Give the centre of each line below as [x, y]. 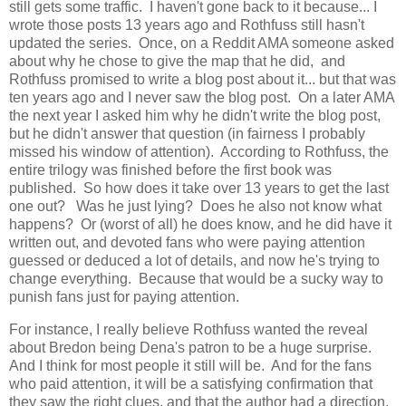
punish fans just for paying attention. [124, 297]
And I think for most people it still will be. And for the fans [190, 366]
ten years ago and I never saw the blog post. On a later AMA [202, 98]
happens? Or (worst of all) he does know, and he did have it [200, 225]
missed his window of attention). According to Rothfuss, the [199, 152]
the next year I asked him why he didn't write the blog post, [195, 116]
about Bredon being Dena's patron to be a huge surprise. [192, 348]
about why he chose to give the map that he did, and [177, 62]
